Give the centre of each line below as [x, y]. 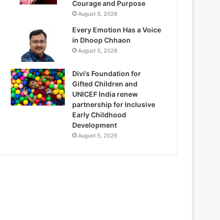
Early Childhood [99, 114]
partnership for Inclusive [114, 104]
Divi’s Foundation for [107, 73]
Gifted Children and [105, 83]
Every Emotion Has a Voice [117, 29]
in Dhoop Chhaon [102, 40]
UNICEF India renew [105, 94]
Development [95, 125]
